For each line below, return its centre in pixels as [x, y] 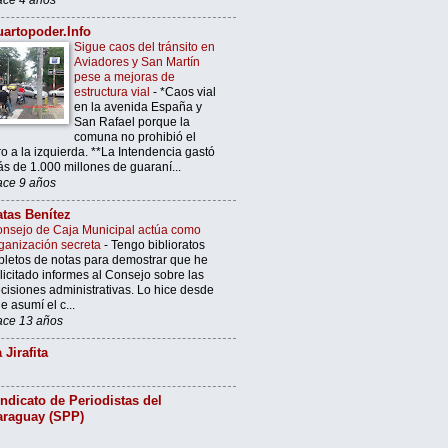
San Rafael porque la [132, 122]
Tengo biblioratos [158, 245]
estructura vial [113, 92]
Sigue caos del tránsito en [144, 47]
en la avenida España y [138, 107]
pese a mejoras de [124, 77]
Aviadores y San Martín [137, 62]
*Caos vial [188, 92]
